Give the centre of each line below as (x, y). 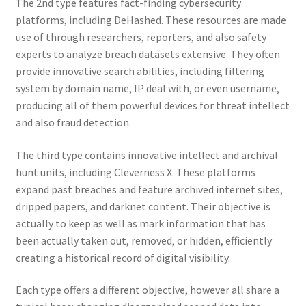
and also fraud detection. (73, 123)
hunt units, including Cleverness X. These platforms (135, 172)
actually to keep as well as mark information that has (140, 223)
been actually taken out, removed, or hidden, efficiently (143, 240)
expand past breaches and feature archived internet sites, (149, 189)
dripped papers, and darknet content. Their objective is (143, 206)
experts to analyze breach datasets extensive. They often (148, 54)
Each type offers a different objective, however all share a (147, 290)
